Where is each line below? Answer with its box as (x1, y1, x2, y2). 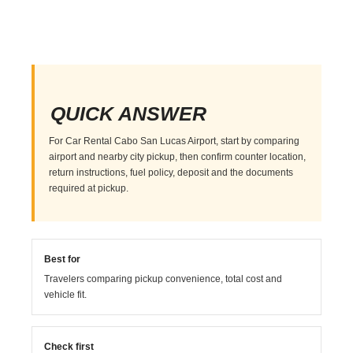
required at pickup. (49, 182, 129, 194)
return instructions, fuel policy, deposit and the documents (49, 166, 294, 178)
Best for (44, 253, 81, 265)
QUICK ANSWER (50, 102, 207, 124)
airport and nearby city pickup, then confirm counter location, (49, 150, 307, 162)
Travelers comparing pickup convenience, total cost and (44, 273, 283, 284)
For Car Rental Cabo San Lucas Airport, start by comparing (49, 135, 300, 147)
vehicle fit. (44, 288, 87, 300)
